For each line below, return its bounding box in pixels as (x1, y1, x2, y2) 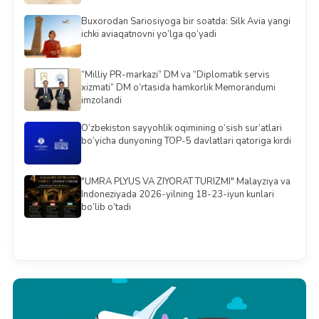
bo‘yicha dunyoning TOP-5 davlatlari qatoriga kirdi (80, 135, 291, 147)
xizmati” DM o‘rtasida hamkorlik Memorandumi (80, 81, 276, 94)
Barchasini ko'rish (116, 229, 203, 242)
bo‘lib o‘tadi (80, 201, 131, 214)
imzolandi (80, 94, 122, 107)
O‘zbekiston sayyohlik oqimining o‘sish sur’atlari (80, 122, 282, 135)
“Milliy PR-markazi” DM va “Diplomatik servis (80, 68, 270, 81)
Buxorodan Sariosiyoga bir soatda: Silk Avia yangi (80, 15, 291, 28)
